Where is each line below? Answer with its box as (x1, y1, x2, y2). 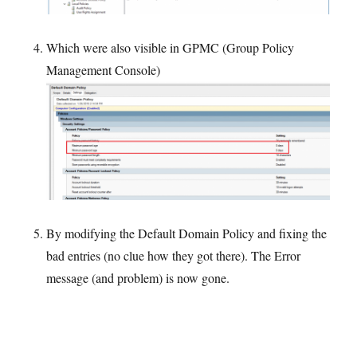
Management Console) (46, 61, 161, 78)
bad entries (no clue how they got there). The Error (46, 247, 301, 265)
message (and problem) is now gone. (46, 269, 230, 287)
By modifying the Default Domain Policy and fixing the (46, 225, 328, 242)
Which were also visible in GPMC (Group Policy (46, 38, 295, 56)
